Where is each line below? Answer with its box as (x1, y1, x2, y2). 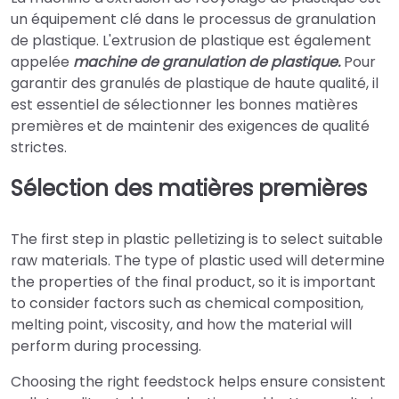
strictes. (11, 137, 67, 158)
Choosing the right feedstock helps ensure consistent (11, 371, 386, 393)
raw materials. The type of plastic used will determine (11, 250, 385, 272)
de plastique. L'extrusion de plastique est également (11, 30, 371, 51)
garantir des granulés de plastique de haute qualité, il (11, 73, 379, 94)
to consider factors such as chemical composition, (11, 293, 363, 314)
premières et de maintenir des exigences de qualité (11, 116, 370, 136)
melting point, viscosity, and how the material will (11, 314, 352, 336)
